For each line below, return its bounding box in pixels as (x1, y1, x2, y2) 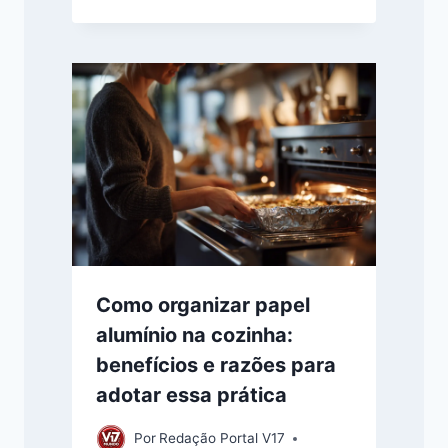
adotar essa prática (96, 382, 287, 407)
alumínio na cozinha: (96, 322, 293, 347)
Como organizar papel (96, 292, 310, 317)
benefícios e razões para (96, 352, 336, 377)
